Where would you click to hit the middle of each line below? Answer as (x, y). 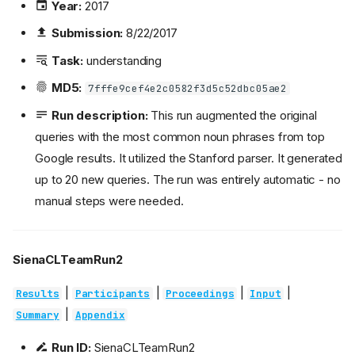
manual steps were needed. (109, 200)
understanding (123, 60)
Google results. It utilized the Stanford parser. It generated (189, 158)
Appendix (100, 315)
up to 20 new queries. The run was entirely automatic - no (188, 179)
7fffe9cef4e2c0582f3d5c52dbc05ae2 (187, 89)
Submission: (87, 33)
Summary (37, 315)
